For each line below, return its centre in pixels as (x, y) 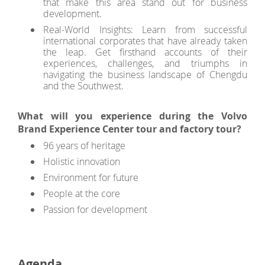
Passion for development (96, 209)
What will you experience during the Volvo (132, 116)
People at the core (82, 193)
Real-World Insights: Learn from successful (145, 30)
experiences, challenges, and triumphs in (145, 63)
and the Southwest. (84, 86)
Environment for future (91, 177)
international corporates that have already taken (145, 41)
